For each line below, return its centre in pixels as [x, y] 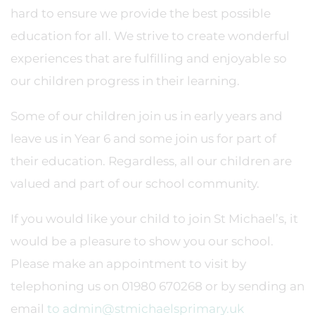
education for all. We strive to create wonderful [150, 36]
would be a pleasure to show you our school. [142, 241]
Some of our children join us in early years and [147, 116]
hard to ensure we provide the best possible [141, 13]
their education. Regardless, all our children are [151, 161]
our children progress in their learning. [127, 81]
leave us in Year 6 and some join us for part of [143, 139]
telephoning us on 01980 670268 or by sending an [157, 286]
